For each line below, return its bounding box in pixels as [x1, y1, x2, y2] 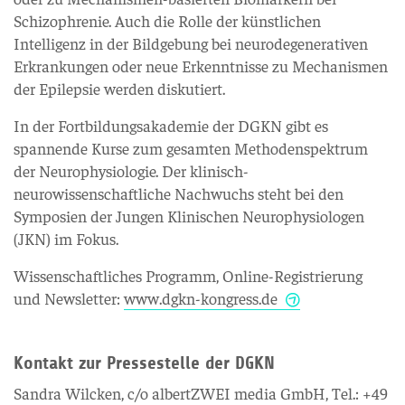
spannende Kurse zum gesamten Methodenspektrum [14, 137, 368, 158]
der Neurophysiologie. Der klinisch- [14, 160, 249, 181]
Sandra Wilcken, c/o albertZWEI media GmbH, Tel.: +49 [14, 382, 388, 403]
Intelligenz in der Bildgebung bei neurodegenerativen [14, 33, 368, 53]
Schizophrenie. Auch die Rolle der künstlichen [14, 10, 321, 31]
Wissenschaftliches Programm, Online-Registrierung [14, 265, 363, 286]
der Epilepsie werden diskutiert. [14, 78, 225, 99]
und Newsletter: [14, 287, 124, 308]
